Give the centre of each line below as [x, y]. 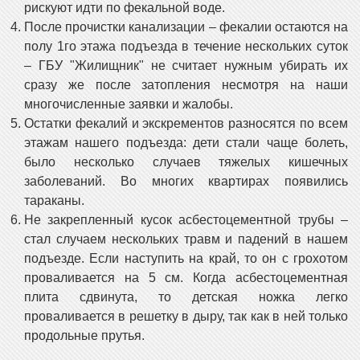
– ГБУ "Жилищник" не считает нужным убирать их [186, 65]
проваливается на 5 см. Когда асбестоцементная [186, 277]
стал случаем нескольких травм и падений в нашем [186, 239]
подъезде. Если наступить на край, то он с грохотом [186, 258]
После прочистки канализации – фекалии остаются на [186, 27]
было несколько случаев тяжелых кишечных [186, 162]
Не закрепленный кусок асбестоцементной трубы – [186, 219]
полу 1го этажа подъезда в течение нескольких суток [186, 46]
